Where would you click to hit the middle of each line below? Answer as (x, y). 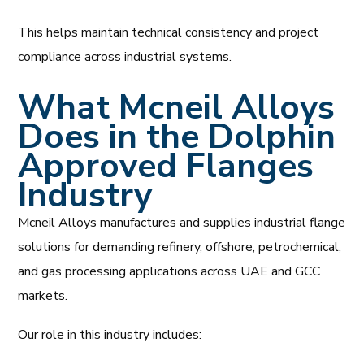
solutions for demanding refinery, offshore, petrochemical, (180, 247)
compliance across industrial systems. (127, 56)
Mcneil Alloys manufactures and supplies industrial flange (182, 222)
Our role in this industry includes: (110, 334)
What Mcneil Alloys (177, 107)
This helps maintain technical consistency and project (169, 32)
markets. (43, 295)
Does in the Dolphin (177, 136)
